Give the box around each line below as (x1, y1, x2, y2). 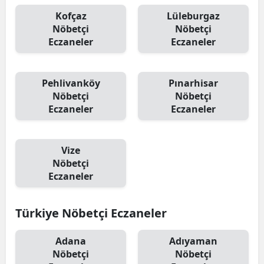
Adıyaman (169, 235, 217, 247)
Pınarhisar (169, 77, 218, 90)
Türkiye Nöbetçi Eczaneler (15, 205, 167, 221)
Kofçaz (55, 9, 87, 22)
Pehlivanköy (41, 77, 100, 90)
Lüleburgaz (167, 9, 220, 22)
